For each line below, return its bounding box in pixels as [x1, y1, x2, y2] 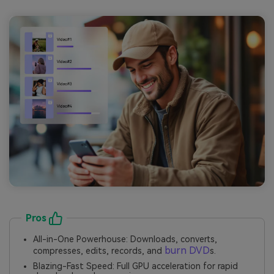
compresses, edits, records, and [33, 246, 165, 256]
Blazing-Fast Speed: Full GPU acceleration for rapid [33, 261, 239, 272]
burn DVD [165, 245, 210, 257]
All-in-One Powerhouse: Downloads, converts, [33, 234, 218, 245]
